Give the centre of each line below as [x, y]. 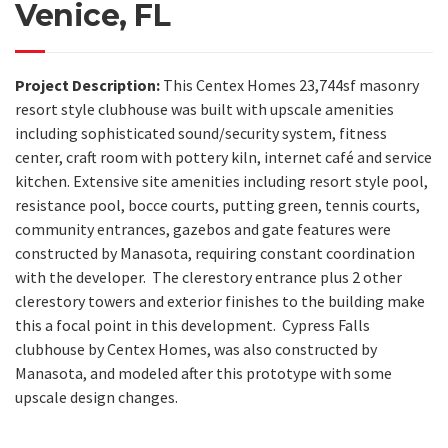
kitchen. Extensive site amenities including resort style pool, [221, 180]
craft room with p [125, 156]
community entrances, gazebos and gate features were [203, 228]
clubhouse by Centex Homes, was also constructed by [196, 348]
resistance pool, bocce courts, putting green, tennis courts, [217, 204]
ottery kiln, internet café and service [308, 156]
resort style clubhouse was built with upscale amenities [204, 108]
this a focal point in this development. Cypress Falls [192, 324]
